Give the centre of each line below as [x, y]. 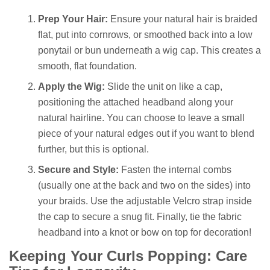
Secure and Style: [78, 170]
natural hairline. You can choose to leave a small [141, 118]
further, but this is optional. [93, 149]
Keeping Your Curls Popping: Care [128, 256]
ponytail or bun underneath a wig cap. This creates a [149, 51]
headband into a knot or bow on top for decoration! [145, 233]
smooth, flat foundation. [87, 66]
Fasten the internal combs [175, 170]
